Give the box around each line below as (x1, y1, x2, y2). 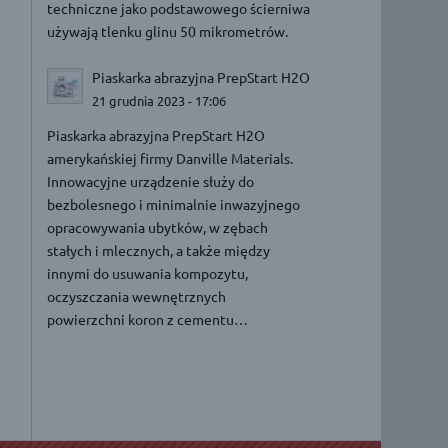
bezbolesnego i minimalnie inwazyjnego (47, 194, 301, 213)
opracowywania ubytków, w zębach (47, 217, 269, 236)
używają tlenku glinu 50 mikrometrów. (47, 21, 289, 40)
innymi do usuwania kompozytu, (47, 263, 249, 282)
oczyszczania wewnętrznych (47, 286, 227, 305)
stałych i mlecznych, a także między (47, 240, 271, 259)
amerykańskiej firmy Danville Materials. (47, 148, 294, 167)
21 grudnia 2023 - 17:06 (92, 92, 227, 110)
